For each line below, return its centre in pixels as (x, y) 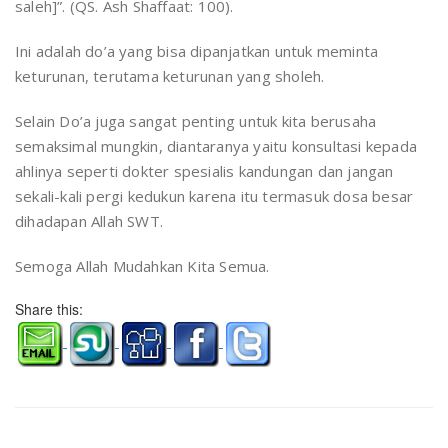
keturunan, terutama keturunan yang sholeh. (170, 76)
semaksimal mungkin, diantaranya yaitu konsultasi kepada (216, 146)
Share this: (49, 309)
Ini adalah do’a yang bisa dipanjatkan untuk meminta (197, 51)
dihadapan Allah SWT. (89, 221)
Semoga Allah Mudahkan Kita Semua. (142, 266)
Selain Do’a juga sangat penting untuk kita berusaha (196, 121)
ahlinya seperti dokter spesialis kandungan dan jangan (204, 171)
